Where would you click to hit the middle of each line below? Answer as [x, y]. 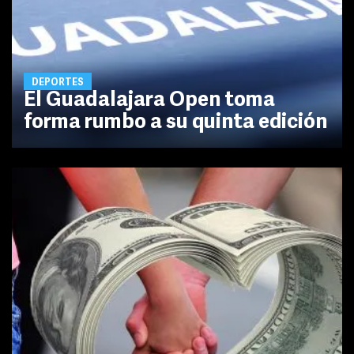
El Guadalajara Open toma [149, 101]
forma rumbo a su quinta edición [175, 123]
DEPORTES [58, 83]
